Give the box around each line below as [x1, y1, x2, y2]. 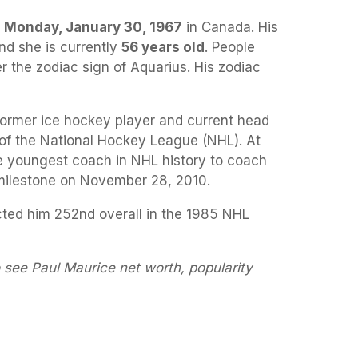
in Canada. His [182, 18, 278, 35]
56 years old [121, 38, 205, 55]
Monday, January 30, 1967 [4, 18, 182, 35]
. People [205, 38, 255, 55]
